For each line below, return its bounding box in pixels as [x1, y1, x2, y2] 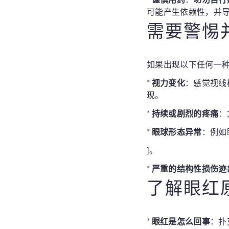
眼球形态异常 [151, 127, 202, 136]
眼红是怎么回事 [151, 216, 210, 226]
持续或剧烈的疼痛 [151, 108, 219, 118]
